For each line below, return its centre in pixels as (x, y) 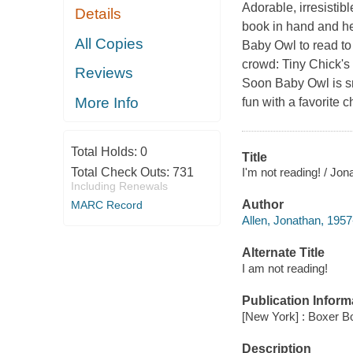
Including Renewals (119, 186)
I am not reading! (284, 268)
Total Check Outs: (121, 173)
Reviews (104, 73)
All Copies (110, 43)
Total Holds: (105, 152)
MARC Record (106, 205)
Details (98, 14)
